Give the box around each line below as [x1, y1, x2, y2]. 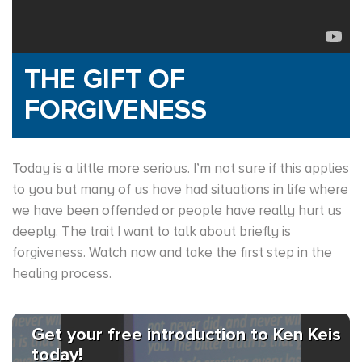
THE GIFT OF [24, 63, 185, 97]
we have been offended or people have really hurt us [12, 202, 342, 220]
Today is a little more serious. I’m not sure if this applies [12, 160, 349, 178]
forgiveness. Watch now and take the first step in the [12, 244, 332, 262]
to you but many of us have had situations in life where [12, 181, 348, 199]
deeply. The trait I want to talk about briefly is [12, 223, 291, 241]
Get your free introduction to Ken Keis [32, 324, 341, 347]
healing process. [12, 265, 112, 283]
